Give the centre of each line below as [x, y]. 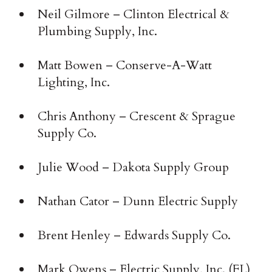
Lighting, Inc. [74, 83]
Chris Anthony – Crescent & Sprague [137, 117]
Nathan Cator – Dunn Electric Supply [138, 202]
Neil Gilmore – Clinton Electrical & [134, 15]
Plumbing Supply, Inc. [98, 32]
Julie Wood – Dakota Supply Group [134, 168]
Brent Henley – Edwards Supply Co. [134, 236]
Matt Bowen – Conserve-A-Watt [125, 66]
